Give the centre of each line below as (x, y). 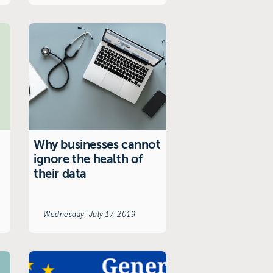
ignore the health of (88, 159)
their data (60, 174)
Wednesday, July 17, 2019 (89, 214)
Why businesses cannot (97, 144)
